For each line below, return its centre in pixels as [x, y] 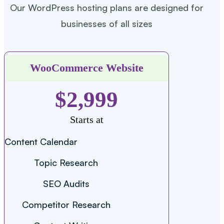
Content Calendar [41, 141]
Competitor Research [66, 204]
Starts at [86, 119]
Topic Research [66, 162]
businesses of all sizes [106, 23]
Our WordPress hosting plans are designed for [106, 7]
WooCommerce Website [86, 68]
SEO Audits [66, 183]
